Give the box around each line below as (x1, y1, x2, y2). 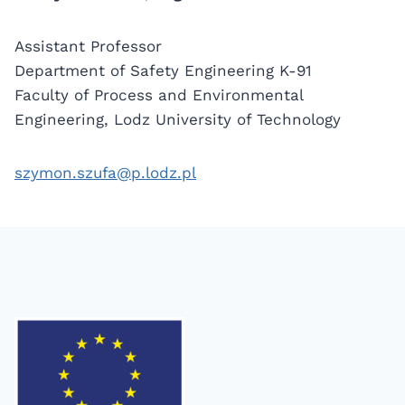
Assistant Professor (14, 37, 162, 55)
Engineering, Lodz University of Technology (14, 110, 341, 128)
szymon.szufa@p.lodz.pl (14, 164, 196, 182)
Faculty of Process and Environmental (14, 86, 303, 104)
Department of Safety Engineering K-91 (14, 61, 312, 80)
